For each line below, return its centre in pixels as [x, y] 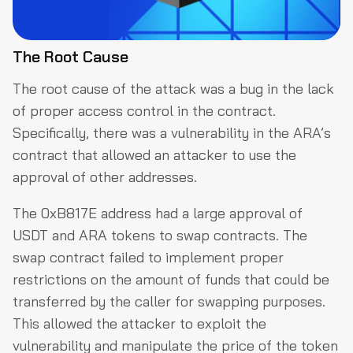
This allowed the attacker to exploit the [139, 323]
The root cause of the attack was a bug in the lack [173, 88]
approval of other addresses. [105, 176]
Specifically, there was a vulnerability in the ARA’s [172, 132]
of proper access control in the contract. [144, 110]
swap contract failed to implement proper [148, 257]
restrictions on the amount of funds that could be [171, 279]
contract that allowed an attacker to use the [154, 154]
